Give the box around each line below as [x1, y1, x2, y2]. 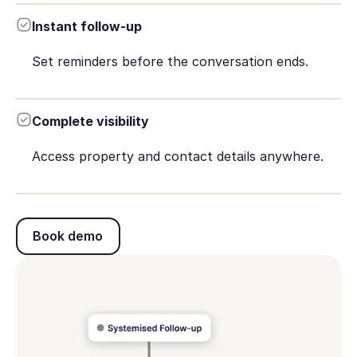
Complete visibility [31, 112, 149, 129]
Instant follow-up [31, 18, 142, 34]
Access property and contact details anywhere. [31, 147, 324, 164]
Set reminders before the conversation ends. [31, 53, 308, 70]
